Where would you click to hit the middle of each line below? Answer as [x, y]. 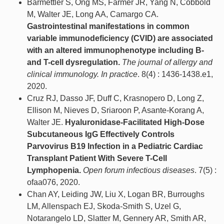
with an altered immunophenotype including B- [115, 50]
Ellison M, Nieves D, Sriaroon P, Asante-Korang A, [115, 110]
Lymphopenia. [54, 170]
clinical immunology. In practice [82, 74]
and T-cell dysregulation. [73, 62]
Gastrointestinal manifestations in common [108, 26]
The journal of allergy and [167, 62]
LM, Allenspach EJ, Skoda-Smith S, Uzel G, [104, 206]
